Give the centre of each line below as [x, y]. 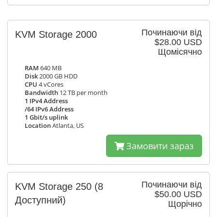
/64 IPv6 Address [49, 109]
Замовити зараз [159, 146]
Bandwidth [41, 93]
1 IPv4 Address [46, 101]
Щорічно [185, 204]
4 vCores [50, 85]
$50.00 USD [178, 194]
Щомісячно [180, 52]
